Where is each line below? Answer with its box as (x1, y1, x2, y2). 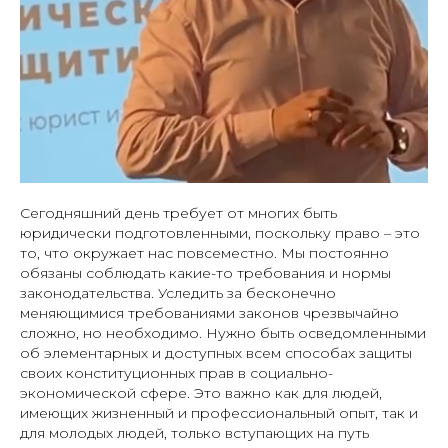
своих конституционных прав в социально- (20, 364, 333, 383)
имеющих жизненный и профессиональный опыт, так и (20, 404, 418, 423)
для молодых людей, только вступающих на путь (20, 424, 369, 443)
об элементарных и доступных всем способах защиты (20, 344, 412, 363)
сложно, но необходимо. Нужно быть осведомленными (20, 324, 426, 343)
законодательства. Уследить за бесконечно (20, 284, 336, 303)
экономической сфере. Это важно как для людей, (20, 384, 382, 403)
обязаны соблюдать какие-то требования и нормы (20, 264, 391, 283)
